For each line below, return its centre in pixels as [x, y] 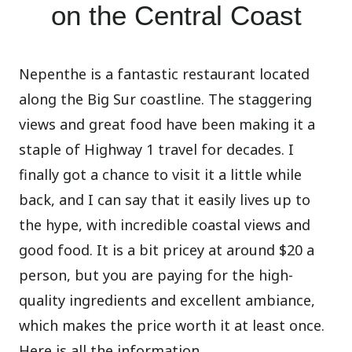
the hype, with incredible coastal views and [165, 225]
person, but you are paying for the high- [156, 275]
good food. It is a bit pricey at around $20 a [167, 250]
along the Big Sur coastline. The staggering [166, 99]
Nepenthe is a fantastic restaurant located [165, 74]
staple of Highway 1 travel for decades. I [157, 150]
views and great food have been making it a [167, 125]
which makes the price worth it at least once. [172, 326]
